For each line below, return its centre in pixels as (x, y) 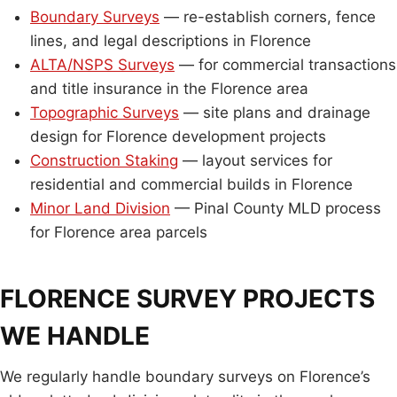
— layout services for (255, 160)
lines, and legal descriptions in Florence (171, 41)
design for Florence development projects (178, 136)
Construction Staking (104, 160)
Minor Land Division (100, 208)
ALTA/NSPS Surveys (102, 65)
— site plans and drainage (275, 113)
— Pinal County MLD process (276, 208)
